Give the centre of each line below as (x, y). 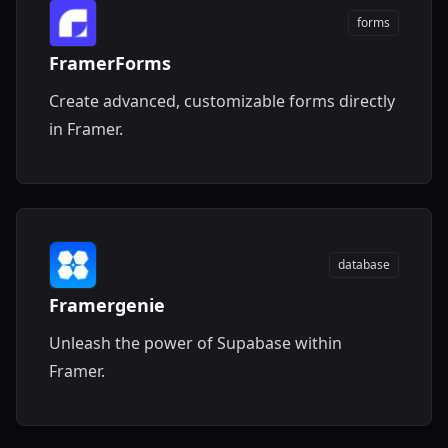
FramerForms (110, 63)
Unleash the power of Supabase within (195, 343)
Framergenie (107, 305)
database (364, 264)
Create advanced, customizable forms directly (222, 101)
